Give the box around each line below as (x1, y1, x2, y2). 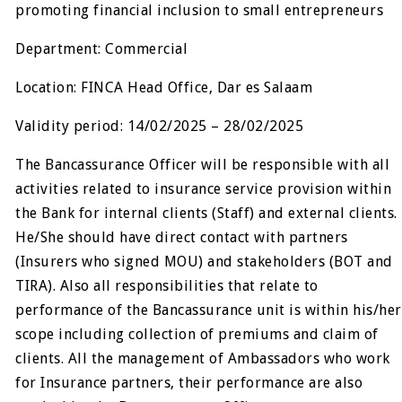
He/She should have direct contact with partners (15, 229, 348, 246)
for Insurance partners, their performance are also (15, 374, 363, 391)
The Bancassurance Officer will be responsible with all (15, 156, 390, 173)
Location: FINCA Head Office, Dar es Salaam (15, 79, 313, 96)
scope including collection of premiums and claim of (15, 326, 379, 343)
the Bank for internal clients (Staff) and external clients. (15, 205, 398, 222)
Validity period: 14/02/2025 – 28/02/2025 (15, 118, 304, 135)
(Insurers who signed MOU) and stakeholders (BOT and (15, 253, 393, 270)
